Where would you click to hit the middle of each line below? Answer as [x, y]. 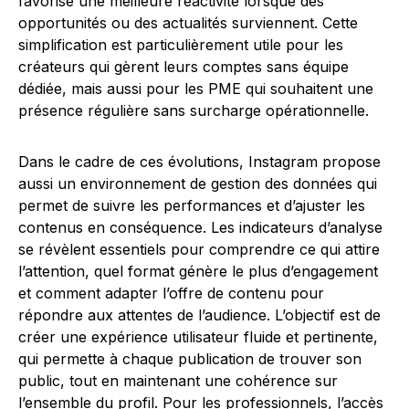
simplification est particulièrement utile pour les [181, 45]
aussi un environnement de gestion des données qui [198, 184]
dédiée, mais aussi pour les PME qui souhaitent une [196, 89]
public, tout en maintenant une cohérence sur [178, 381]
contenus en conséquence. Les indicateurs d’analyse [200, 228]
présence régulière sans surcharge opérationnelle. [194, 111]
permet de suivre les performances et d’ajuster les [192, 206]
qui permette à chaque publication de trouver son [190, 359]
